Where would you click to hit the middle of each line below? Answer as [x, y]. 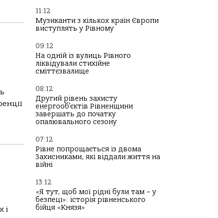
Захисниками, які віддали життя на [98, 157]
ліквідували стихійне [73, 64]
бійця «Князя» [60, 208]
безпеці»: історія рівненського [91, 200]
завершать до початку [76, 114]
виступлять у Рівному [75, 28]
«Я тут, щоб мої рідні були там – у [96, 192]
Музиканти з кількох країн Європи [97, 21]
